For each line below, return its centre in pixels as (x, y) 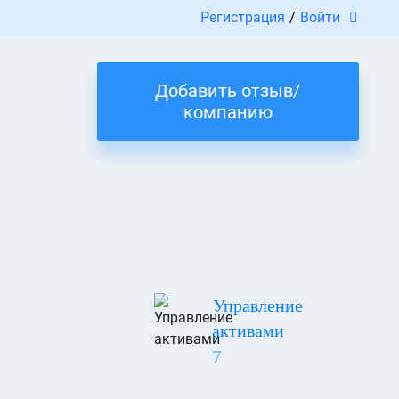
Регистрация (243, 17)
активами (248, 329)
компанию (228, 112)
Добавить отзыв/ (228, 91)
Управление (258, 304)
